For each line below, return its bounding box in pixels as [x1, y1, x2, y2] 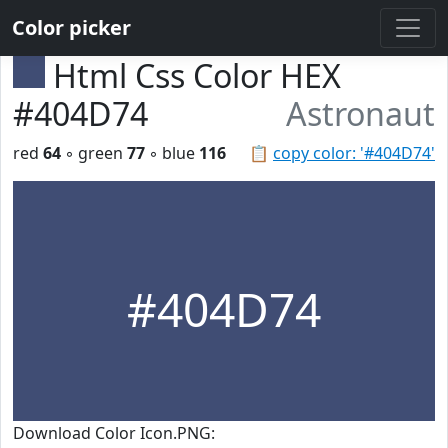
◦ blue [145, 142, 199, 164]
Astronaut [286, 92, 435, 135]
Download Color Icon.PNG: [13, 422, 215, 444]
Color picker [12, 14, 131, 41]
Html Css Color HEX [53, 54, 341, 97]
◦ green [61, 142, 127, 164]
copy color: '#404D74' [273, 142, 435, 164]
